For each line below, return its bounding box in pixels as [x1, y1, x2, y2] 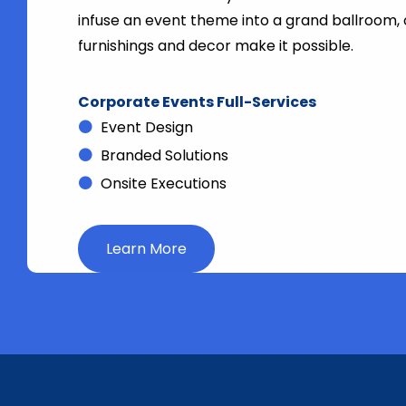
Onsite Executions [100, 173, 227, 195]
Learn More [105, 238, 187, 260]
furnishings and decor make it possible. [77, 35, 353, 57]
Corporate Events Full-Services [77, 92, 316, 113]
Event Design [100, 117, 193, 139]
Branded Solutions [100, 145, 228, 167]
